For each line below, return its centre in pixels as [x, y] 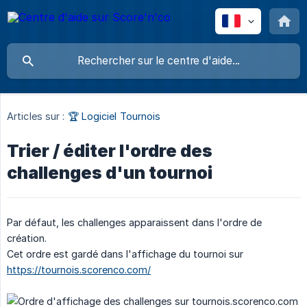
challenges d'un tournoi [110, 173]
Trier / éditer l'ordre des [110, 151]
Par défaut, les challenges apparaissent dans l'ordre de [134, 223]
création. [27, 238]
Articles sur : [36, 116]
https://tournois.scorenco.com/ [79, 270]
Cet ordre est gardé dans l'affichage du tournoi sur [125, 254]
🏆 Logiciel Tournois [114, 116]
